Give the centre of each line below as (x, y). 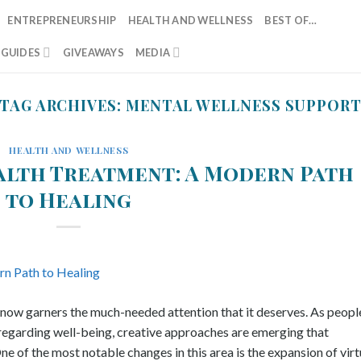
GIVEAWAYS (93, 52)
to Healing (69, 199)
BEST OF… (291, 20)
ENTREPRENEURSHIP (62, 20)
